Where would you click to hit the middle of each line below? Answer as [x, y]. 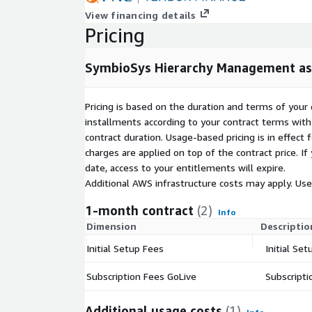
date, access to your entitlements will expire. [185, 168]
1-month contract [139, 211]
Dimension [111, 226]
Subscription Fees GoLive [141, 276]
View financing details [141, 15]
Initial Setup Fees [125, 249]
